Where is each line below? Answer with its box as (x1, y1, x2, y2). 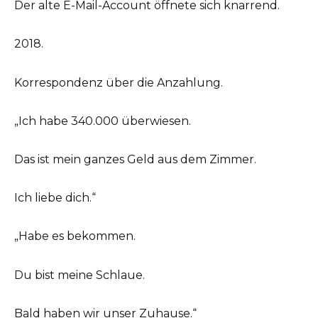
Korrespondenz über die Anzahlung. (14, 75, 223, 89)
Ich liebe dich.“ (14, 191, 96, 205)
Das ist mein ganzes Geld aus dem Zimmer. (14, 153, 256, 166)
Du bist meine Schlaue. (14, 268, 145, 282)
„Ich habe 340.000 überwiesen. (14, 114, 191, 128)
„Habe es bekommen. (14, 229, 136, 243)
